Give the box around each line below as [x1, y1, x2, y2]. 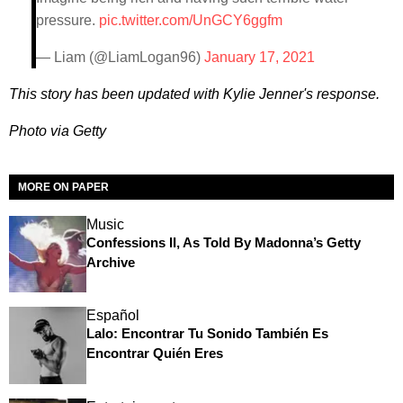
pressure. [36, 12, 99, 28]
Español [85, 308, 139, 324]
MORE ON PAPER [18, 180, 109, 193]
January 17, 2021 [204, 49, 315, 65]
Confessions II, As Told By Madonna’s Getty [85, 234, 361, 250]
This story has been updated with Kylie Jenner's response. [9, 85, 380, 102]
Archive [85, 254, 135, 270]
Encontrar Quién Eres [85, 345, 223, 362]
